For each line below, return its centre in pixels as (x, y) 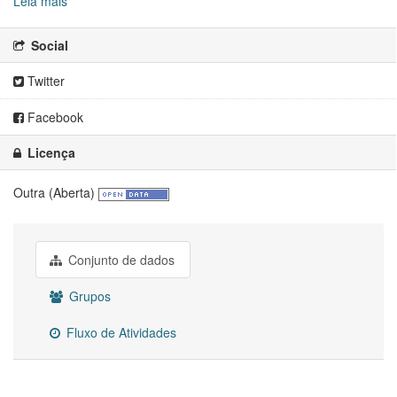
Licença (50, 153)
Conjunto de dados (120, 260)
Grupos (88, 296)
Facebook (54, 117)
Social (48, 46)
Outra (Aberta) (54, 193)
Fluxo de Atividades (120, 333)
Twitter (44, 81)
